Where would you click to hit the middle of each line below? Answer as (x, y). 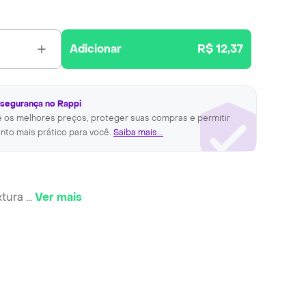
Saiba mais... (138, 133)
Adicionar (96, 49)
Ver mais (58, 197)
